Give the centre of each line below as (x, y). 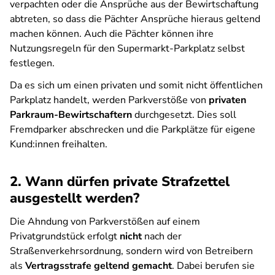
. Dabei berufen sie (213, 266)
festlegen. (32, 63)
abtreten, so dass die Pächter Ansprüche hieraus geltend (135, 19)
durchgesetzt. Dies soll (185, 115)
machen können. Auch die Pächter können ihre (112, 34)
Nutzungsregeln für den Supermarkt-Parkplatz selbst (127, 48)
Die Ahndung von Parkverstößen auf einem (105, 222)
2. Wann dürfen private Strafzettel (120, 182)
